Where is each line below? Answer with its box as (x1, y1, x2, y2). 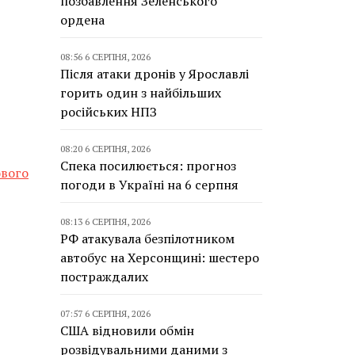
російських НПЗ (60, 103, 157, 120)
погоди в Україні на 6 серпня (60, 176, 239, 193)
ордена (60, 11, 105, 29)
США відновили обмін (60, 322, 194, 339)
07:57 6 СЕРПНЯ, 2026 (60, 307, 151, 319)
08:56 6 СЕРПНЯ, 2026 (60, 51, 151, 63)
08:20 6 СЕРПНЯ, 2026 (60, 143, 151, 155)
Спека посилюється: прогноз (60, 157, 236, 174)
